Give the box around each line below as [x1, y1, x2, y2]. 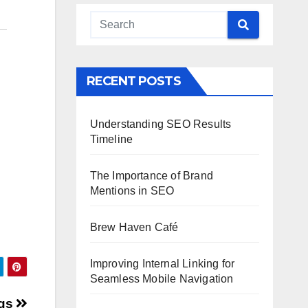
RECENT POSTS [86, 74, 181, 89]
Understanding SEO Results [89, 118, 232, 130]
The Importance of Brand [89, 170, 214, 181]
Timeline [89, 133, 133, 145]
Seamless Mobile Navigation [89, 273, 234, 285]
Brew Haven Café [89, 221, 179, 233]
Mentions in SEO [89, 185, 175, 197]
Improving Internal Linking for [89, 258, 235, 269]
